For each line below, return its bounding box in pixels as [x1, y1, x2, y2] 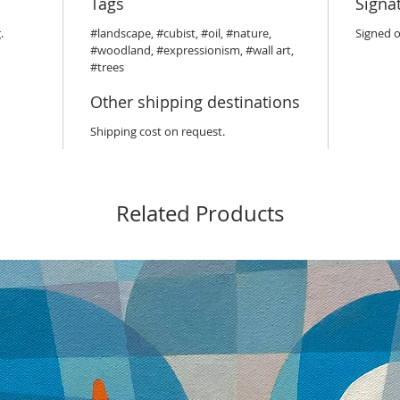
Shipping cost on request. [90, 123, 225, 139]
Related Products [116, 199, 284, 228]
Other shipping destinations [90, 91, 300, 112]
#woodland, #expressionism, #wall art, [90, 42, 294, 58]
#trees [90, 59, 124, 75]
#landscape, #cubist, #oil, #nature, [90, 25, 271, 41]
